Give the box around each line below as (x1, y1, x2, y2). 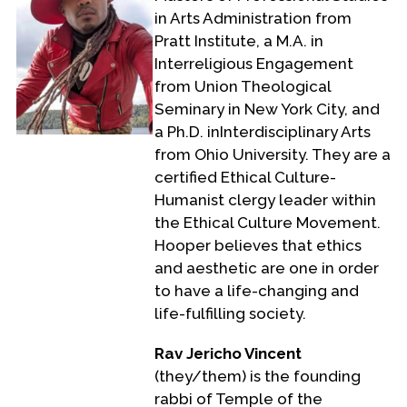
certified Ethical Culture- (154, 168, 336, 187)
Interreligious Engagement (154, 55, 353, 74)
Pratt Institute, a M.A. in (154, 32, 323, 51)
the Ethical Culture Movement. (154, 213, 381, 233)
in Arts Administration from (154, 9, 352, 28)
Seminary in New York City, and (154, 100, 380, 119)
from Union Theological (154, 77, 331, 96)
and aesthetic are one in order (154, 259, 379, 278)
